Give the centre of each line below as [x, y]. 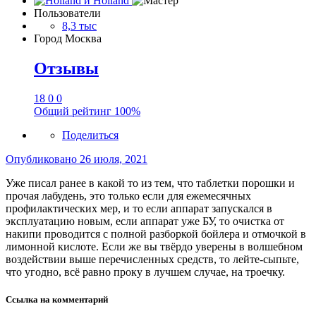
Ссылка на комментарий [57, 300]
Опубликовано [43, 159]
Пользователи [67, 13]
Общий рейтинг [74, 111]
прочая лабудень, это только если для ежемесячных [128, 196]
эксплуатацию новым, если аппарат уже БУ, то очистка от [145, 221]
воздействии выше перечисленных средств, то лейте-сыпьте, [152, 260]
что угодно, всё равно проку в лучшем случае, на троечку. [145, 272]
